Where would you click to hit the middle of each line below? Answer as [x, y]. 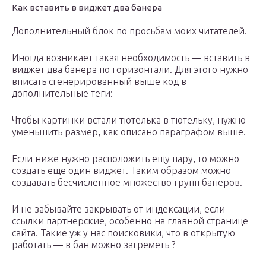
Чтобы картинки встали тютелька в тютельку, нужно [129, 120]
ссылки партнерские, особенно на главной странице [130, 221]
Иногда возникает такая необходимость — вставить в [131, 58]
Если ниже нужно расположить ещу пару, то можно [126, 159]
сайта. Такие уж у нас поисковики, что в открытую [123, 233]
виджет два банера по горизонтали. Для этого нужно [130, 70]
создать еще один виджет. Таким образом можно [121, 171]
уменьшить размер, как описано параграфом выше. [129, 132]
